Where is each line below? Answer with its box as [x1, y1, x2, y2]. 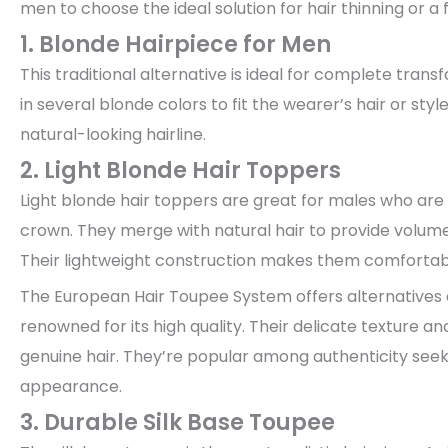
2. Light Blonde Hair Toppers [20, 155, 341, 187]
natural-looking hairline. [20, 123, 206, 147]
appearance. [20, 375, 122, 399]
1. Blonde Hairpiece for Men [20, 29, 331, 61]
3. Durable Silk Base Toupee [20, 407, 335, 439]
